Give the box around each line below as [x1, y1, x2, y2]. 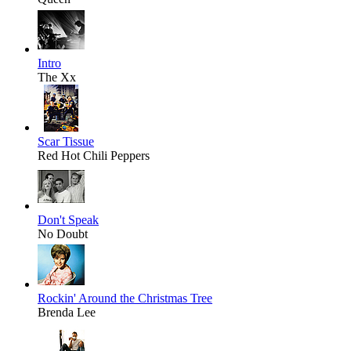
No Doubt [38, 227, 88, 241]
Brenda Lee [38, 306, 96, 320]
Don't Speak [38, 213, 99, 227]
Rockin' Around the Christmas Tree [38, 291, 212, 306]
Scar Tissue [38, 135, 94, 149]
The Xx [38, 71, 76, 85]
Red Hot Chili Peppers [38, 149, 150, 163]
